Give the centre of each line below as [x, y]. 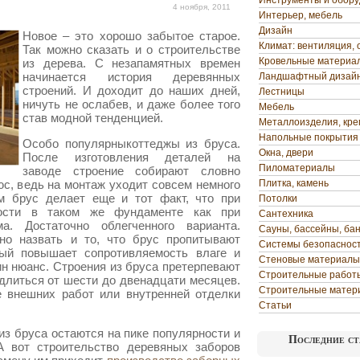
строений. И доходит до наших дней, [131, 90]
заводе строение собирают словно [131, 171]
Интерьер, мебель [301, 15]
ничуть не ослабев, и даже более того [131, 104]
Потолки [278, 198]
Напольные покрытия [309, 137]
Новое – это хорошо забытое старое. [131, 36]
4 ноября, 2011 [202, 7]
